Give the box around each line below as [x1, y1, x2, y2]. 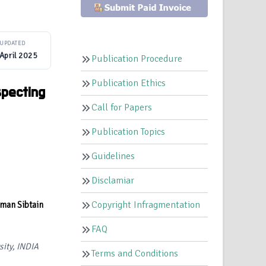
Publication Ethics [91, 77, 166, 90]
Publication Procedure [91, 53, 183, 65]
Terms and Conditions [91, 248, 179, 260]
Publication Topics [91, 126, 166, 138]
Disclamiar [91, 175, 135, 187]
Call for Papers [91, 102, 153, 114]
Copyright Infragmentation [91, 199, 201, 211]
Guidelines [91, 150, 135, 163]
